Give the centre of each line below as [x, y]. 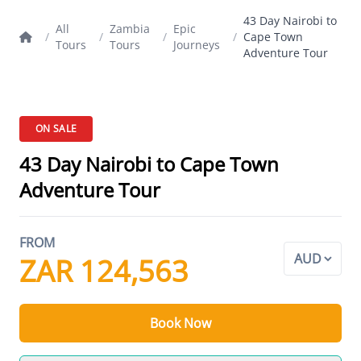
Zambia [130, 29]
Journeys [197, 45]
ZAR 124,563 [104, 271]
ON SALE [56, 129]
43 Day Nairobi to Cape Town [149, 164]
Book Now [180, 323]
